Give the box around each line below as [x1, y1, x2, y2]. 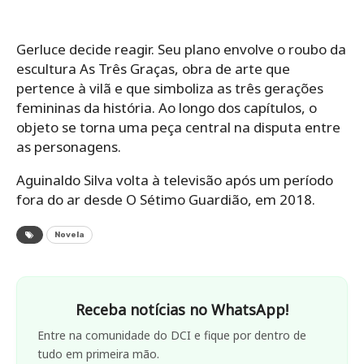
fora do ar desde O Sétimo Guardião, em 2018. [16, 189, 315, 209]
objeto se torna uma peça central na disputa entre [16, 117, 340, 136]
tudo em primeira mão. [37, 345, 159, 362]
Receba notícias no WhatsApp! [76, 299, 288, 319]
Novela [54, 229, 84, 240]
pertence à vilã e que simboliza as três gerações [16, 78, 323, 97]
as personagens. [16, 136, 121, 156]
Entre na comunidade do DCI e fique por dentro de [37, 327, 306, 343]
